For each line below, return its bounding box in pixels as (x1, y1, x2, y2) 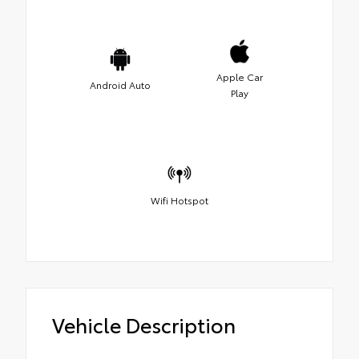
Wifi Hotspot (151, 192, 208, 207)
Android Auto (89, 77, 151, 91)
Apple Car (216, 69, 263, 83)
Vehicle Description (52, 310, 236, 339)
